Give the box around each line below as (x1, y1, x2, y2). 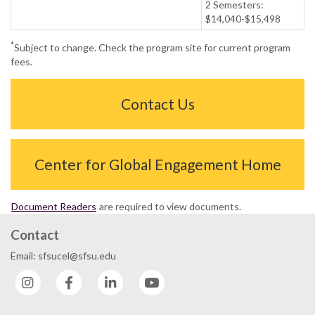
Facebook (84, 270, 127, 283)
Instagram (43, 270, 89, 283)
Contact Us (120, 95, 195, 113)
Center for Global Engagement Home (34, 155, 281, 174)
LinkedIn (125, 270, 164, 283)
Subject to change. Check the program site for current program (14, 41, 290, 54)
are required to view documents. (97, 200, 241, 213)
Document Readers (11, 200, 96, 213)
